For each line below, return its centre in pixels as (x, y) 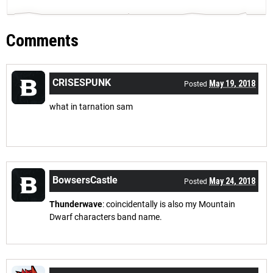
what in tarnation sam (92, 107)
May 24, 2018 (232, 181)
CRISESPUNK (82, 83)
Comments (42, 41)
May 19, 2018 (232, 83)
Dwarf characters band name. (107, 217)
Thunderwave (76, 204)
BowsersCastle (85, 180)
